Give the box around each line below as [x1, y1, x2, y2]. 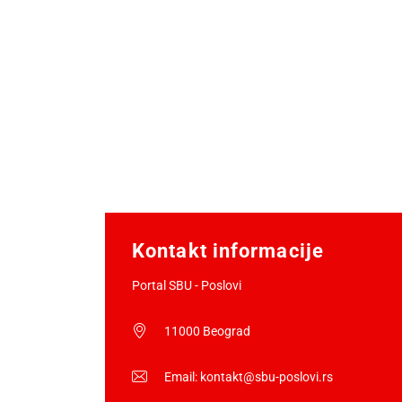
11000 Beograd [164, 324, 250, 338]
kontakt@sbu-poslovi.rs [200, 370, 333, 384]
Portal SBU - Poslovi [132, 278, 241, 293]
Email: [164, 370, 200, 384]
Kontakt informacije [132, 240, 324, 262]
